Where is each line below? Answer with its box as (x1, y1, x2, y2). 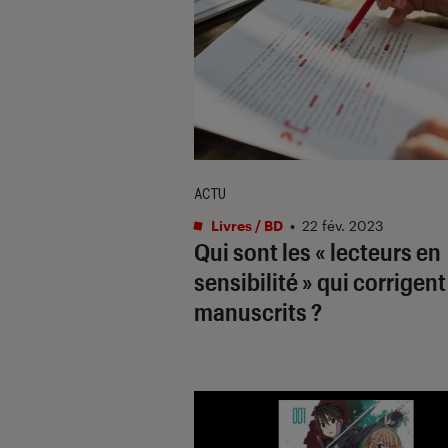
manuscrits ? (194, 296, 322, 326)
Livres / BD (208, 216, 283, 234)
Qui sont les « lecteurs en (194, 236, 441, 266)
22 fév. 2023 (302, 216, 383, 234)
